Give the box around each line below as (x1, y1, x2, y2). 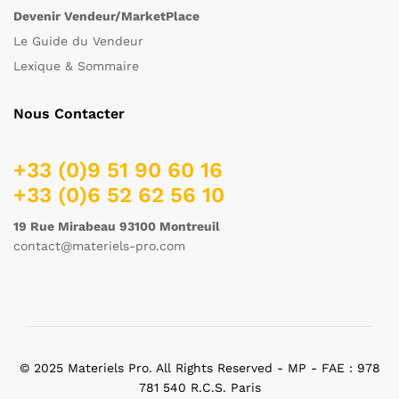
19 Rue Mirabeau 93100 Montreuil (13, 219, 220, 234)
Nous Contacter (13, 105, 125, 123)
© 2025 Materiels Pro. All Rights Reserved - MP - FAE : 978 (19, 361, 380, 376)
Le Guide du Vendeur (13, 34, 143, 49)
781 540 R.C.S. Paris (138, 380, 261, 395)
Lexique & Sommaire (13, 59, 139, 74)
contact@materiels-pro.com (13, 239, 185, 254)
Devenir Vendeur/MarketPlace (13, 9, 199, 24)
